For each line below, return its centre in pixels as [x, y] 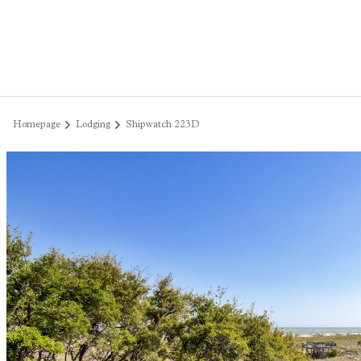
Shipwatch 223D [163, 124]
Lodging [94, 124]
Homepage [38, 124]
